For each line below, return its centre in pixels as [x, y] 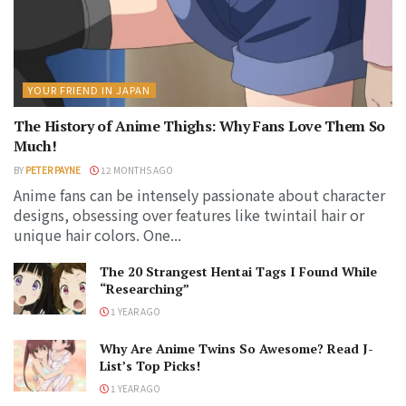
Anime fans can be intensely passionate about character [199, 194]
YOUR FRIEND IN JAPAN [89, 89]
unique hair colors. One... [97, 234]
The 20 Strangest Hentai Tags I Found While [238, 271]
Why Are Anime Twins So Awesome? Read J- [237, 348]
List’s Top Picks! [150, 365]
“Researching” [145, 288]
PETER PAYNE [53, 169]
